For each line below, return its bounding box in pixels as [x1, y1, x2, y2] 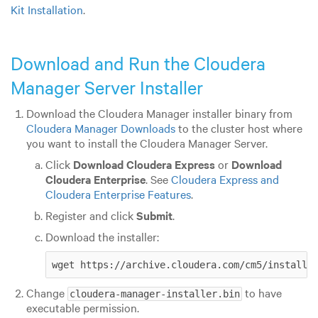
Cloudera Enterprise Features [45, 185, 191, 202]
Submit [136, 207, 172, 223]
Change [26, 284, 67, 300]
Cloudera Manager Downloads [26, 119, 175, 136]
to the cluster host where [175, 119, 302, 136]
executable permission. [26, 299, 139, 315]
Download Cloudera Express [72, 155, 215, 172]
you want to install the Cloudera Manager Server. [26, 134, 268, 150]
